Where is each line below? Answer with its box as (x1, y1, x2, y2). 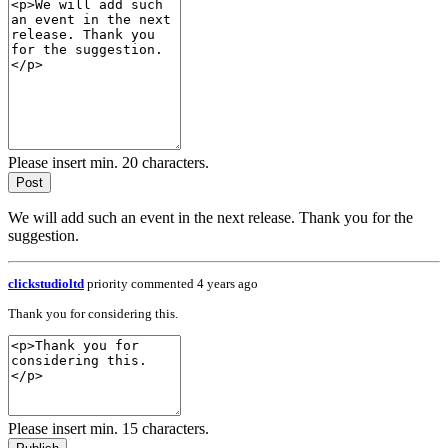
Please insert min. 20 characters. (8, 154, 209, 171)
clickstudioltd (8, 276, 84, 292)
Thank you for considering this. (8, 305, 178, 321)
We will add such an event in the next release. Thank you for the (8, 209, 413, 226)
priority (87, 276, 128, 292)
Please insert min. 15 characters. (8, 419, 209, 437)
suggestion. (8, 227, 79, 244)
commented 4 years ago (131, 276, 258, 292)
